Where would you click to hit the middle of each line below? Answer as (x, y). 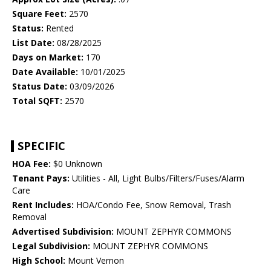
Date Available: (45, 72)
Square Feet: (39, 14)
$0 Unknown (77, 164)
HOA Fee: (31, 164)
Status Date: (40, 87)
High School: (39, 261)
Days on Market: (48, 57)
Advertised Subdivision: (63, 232)
